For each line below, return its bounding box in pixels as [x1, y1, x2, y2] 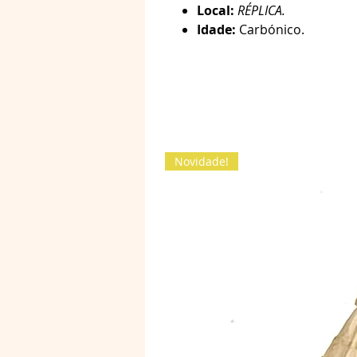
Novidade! [175, 154, 229, 169]
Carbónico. [239, 21, 304, 38]
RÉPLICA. [237, 2, 285, 19]
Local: [197, 2, 237, 19]
